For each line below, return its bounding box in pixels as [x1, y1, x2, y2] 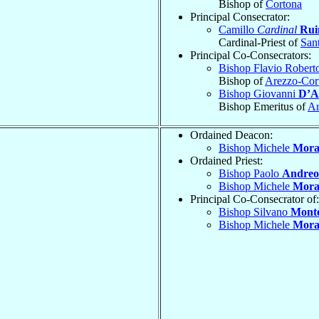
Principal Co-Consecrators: [190, 48, 311, 61]
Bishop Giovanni [219, 87, 298, 100]
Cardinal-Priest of [219, 36, 300, 48]
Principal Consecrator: [190, 10, 290, 23]
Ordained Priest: [190, 154, 263, 167]
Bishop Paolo [219, 167, 282, 179]
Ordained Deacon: [190, 128, 273, 141]
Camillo [219, 23, 257, 36]
